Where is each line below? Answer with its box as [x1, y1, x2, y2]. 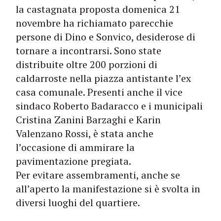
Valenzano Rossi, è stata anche [16, 127, 153, 140]
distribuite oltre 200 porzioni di [16, 58, 157, 71]
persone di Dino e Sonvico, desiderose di [16, 30, 195, 43]
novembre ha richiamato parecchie [16, 16, 173, 30]
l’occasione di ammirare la [16, 141, 135, 154]
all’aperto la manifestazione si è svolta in [16, 182, 200, 195]
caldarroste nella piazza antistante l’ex [16, 72, 191, 85]
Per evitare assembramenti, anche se [16, 168, 180, 182]
